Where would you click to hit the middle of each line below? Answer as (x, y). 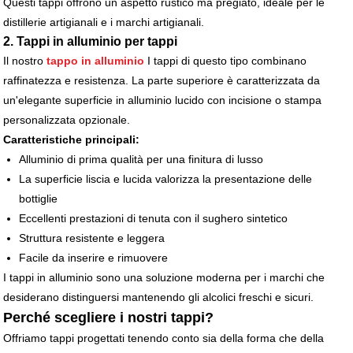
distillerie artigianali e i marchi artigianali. (104, 22)
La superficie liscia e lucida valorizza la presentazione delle (166, 179)
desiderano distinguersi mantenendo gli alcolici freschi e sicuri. (159, 297)
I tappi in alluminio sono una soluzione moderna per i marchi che (164, 278)
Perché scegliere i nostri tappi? (109, 318)
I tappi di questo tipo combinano (226, 61)
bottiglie (39, 199)
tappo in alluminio (94, 61)
